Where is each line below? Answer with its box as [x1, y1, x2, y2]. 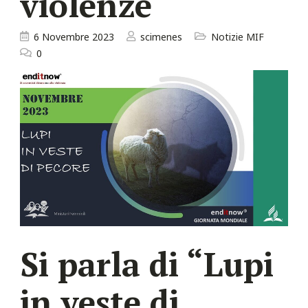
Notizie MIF [211, 30, 264, 43]
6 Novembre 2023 [34, 30, 114, 43]
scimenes [140, 30, 182, 43]
